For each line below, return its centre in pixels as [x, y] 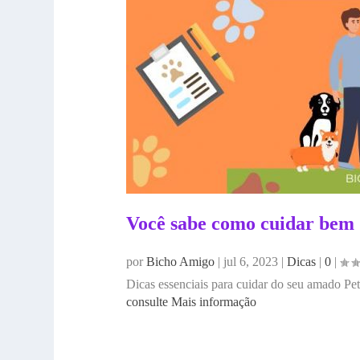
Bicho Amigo [180, 261]
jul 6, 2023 [250, 261]
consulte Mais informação [191, 301]
